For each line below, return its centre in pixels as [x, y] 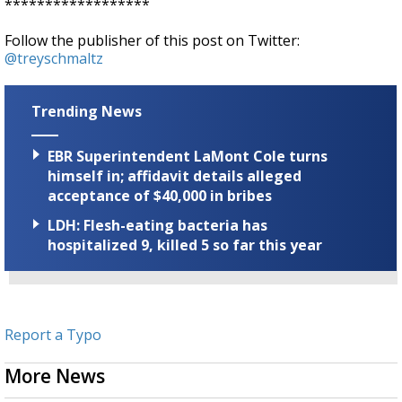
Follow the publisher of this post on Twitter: [152, 40]
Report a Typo [53, 335]
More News [55, 376]
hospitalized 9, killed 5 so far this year [185, 245]
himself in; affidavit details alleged [175, 176]
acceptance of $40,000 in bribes [160, 196]
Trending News [87, 111]
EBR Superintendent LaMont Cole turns [188, 157]
